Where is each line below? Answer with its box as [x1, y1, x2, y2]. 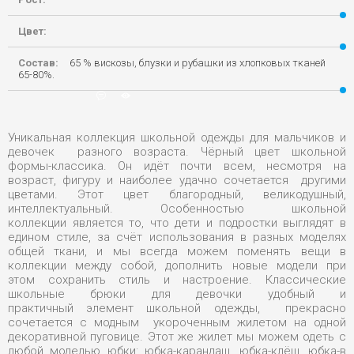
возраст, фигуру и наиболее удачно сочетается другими [8, 173, 346, 187]
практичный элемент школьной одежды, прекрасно [8, 301, 346, 315]
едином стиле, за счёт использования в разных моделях [8, 230, 346, 244]
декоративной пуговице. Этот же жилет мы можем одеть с [8, 330, 346, 344]
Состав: [18, 57, 58, 69]
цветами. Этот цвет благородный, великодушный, [8, 187, 346, 201]
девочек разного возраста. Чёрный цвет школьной [8, 145, 346, 159]
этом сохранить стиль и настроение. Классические [8, 273, 346, 287]
